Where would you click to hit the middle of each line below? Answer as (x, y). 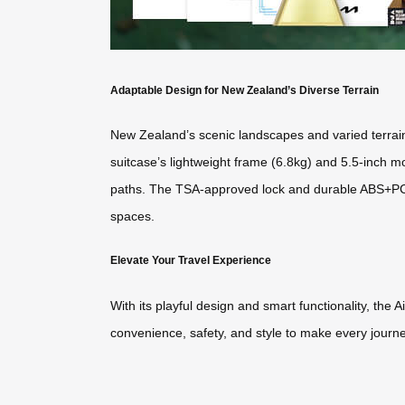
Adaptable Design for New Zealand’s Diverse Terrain (245, 89)
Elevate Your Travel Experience (191, 260)
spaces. (132, 217)
